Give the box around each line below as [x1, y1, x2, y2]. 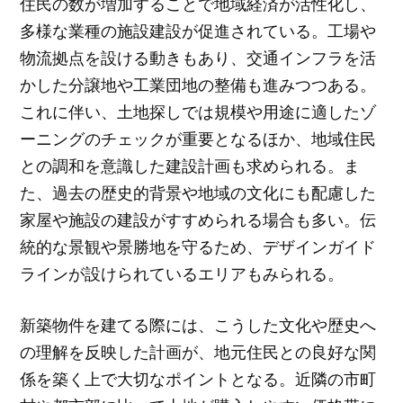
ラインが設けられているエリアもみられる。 [20, 263, 345, 285]
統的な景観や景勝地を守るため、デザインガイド [20, 236, 377, 258]
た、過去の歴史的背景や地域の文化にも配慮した [20, 182, 377, 204]
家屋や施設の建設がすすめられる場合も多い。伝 [20, 209, 377, 231]
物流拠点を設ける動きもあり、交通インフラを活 [20, 47, 377, 69]
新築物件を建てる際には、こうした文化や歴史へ [20, 313, 377, 336]
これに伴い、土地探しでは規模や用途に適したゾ [20, 101, 377, 123]
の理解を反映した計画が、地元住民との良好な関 [20, 340, 377, 363]
